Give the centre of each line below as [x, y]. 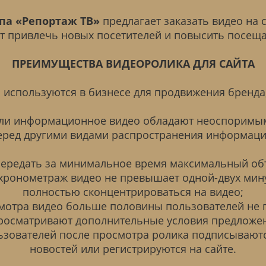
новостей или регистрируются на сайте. [133, 249]
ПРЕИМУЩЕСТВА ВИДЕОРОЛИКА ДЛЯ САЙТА [133, 64]
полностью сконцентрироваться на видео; [133, 192]
